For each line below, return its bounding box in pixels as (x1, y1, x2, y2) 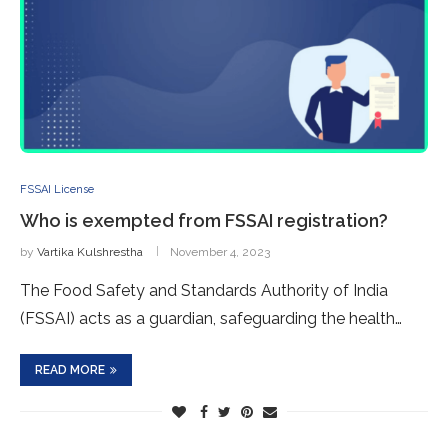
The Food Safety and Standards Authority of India (20, 281, 388, 300)
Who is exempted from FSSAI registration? (20, 210, 388, 231)
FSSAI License (20, 183, 94, 196)
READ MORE (35, 363, 105, 377)
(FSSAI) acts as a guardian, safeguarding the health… (20, 309, 402, 328)
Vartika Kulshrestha (37, 245, 143, 259)
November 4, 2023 (170, 245, 270, 259)
